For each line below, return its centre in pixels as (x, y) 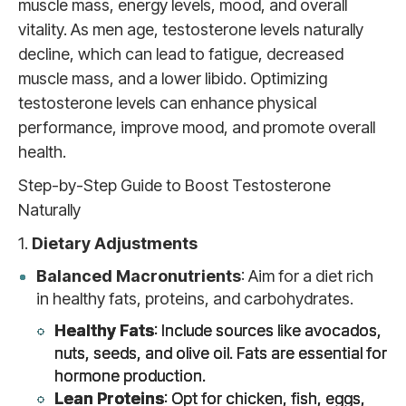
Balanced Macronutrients (139, 276)
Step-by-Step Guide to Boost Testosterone (174, 185)
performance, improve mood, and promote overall (197, 127)
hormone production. (130, 376)
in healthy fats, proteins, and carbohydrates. (195, 299)
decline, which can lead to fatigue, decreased (181, 54)
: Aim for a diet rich (307, 276)
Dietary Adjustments (115, 243)
